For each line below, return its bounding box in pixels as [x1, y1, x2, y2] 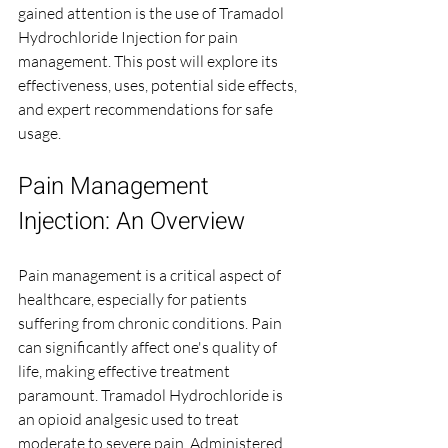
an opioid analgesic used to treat [18, 409, 242, 429]
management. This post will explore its [18, 51, 281, 71]
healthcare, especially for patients [18, 289, 250, 309]
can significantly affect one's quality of [18, 337, 280, 357]
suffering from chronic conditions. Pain [18, 313, 285, 333]
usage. [18, 123, 61, 143]
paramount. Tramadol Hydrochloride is [18, 385, 286, 405]
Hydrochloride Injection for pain [18, 27, 241, 47]
